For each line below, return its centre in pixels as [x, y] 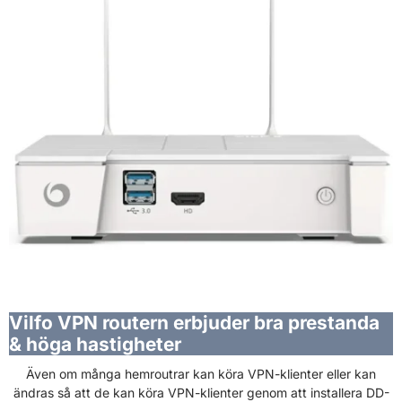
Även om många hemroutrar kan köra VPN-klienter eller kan [201, 373]
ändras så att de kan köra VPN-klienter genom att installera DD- [201, 392]
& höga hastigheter [95, 344]
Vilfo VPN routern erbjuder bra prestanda [194, 322]
